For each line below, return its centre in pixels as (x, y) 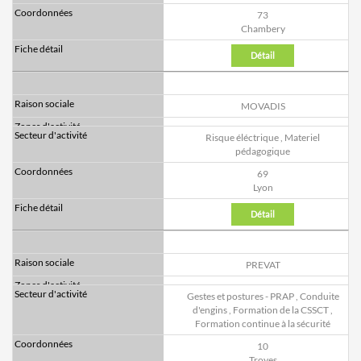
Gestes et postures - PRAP (240, 297)
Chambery (263, 29)
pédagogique (263, 151)
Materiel (302, 138)
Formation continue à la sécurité (263, 324)
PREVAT (263, 265)
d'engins (210, 310)
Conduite (319, 297)
